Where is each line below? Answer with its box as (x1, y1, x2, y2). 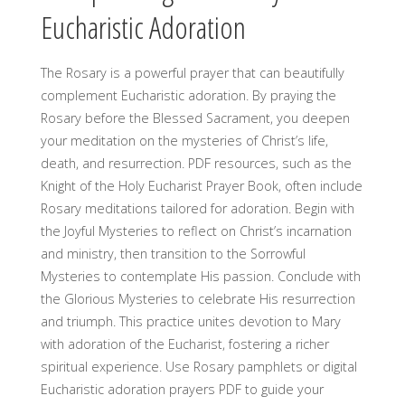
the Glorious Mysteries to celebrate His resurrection (40, 290, 355, 308)
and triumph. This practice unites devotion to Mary (40, 313, 341, 331)
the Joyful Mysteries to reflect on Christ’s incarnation (40, 222, 352, 240)
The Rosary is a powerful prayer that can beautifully (40, 64, 344, 82)
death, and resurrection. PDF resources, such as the (40, 155, 352, 173)
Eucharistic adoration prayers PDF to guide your (40, 381, 324, 399)
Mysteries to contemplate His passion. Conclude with (40, 268, 361, 286)
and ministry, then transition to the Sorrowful (40, 245, 306, 263)
